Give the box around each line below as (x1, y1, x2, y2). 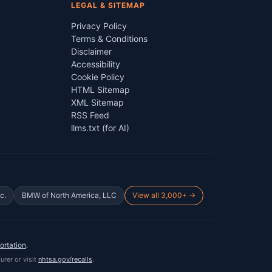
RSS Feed (71, 110, 110, 120)
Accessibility (71, 59, 121, 69)
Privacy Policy (71, 21, 127, 31)
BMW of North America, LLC (22, 191, 117, 200)
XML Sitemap (71, 97, 124, 107)
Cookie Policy (71, 72, 125, 82)
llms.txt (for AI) (71, 123, 130, 133)
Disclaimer (71, 46, 112, 56)
